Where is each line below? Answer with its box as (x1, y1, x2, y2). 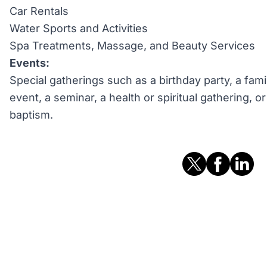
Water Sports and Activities (10, 22, 148, 35)
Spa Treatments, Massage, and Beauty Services (10, 39, 255, 52)
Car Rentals (10, 5, 69, 17)
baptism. (10, 108, 53, 121)
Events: (10, 57, 49, 69)
